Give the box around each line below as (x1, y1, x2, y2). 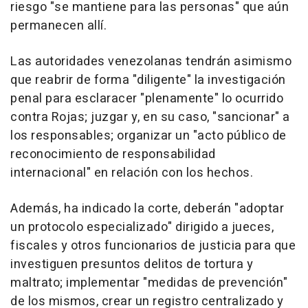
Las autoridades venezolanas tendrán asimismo (10, 52, 291, 71)
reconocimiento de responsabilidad (10, 145, 216, 164)
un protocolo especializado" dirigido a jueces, (10, 218, 274, 237)
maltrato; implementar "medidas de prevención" (10, 274, 288, 293)
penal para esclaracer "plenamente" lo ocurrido (10, 89, 283, 109)
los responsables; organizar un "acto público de (10, 126, 287, 146)
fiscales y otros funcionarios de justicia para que (10, 236, 296, 256)
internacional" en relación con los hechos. (10, 164, 253, 183)
